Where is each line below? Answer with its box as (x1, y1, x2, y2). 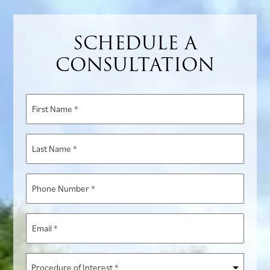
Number (25, 190, 60, 202)
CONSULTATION (55, 50, 215, 79)
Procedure (25, 254, 70, 266)
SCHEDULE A (73, 28, 197, 57)
